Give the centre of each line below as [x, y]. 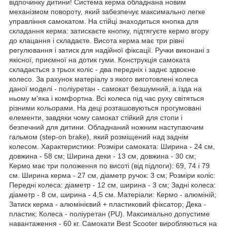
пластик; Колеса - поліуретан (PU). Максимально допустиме [109, 214]
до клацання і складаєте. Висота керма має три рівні [97, 40]
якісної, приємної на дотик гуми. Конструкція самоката [100, 60]
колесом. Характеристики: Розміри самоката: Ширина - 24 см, [112, 146]
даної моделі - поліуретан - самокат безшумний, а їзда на [105, 88]
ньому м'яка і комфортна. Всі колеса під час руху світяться [107, 98]
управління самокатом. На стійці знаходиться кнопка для [104, 21]
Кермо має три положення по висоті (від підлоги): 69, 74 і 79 [109, 165]
